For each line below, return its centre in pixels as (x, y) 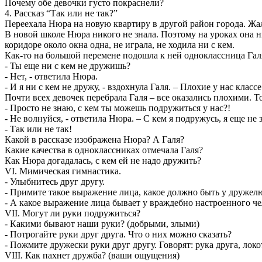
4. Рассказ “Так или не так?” (61, 13)
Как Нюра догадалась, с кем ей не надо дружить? (103, 160)
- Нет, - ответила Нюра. (51, 76)
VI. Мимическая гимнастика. (63, 171)
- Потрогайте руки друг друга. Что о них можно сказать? (118, 234)
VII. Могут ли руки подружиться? (73, 213)
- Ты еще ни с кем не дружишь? (68, 65)
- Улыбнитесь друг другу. (55, 181)
